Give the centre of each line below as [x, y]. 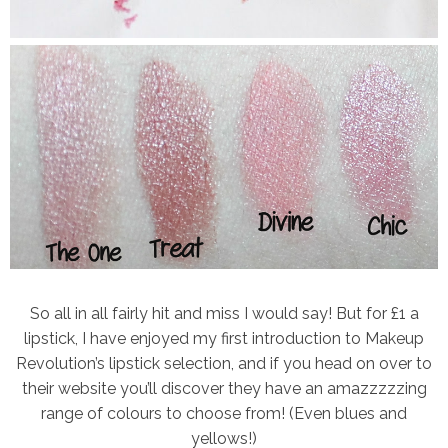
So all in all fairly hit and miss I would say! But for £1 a [224, 314]
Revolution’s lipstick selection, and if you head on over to [224, 364]
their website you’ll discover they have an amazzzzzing [224, 389]
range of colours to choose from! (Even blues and [224, 414]
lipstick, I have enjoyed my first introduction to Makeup [224, 339]
